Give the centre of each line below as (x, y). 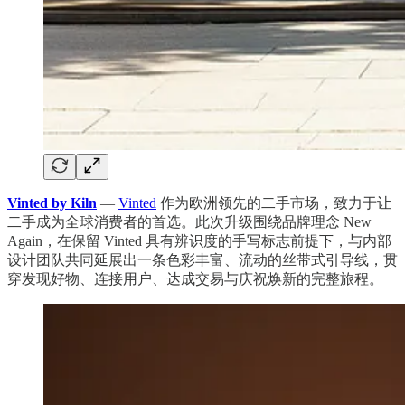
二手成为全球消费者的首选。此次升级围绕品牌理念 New (189, 221)
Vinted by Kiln (52, 202)
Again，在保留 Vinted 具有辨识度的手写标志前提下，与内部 (199, 240)
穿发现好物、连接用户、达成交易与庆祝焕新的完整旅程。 (195, 278)
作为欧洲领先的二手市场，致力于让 (274, 202)
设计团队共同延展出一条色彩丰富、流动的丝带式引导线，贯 (202, 259)
